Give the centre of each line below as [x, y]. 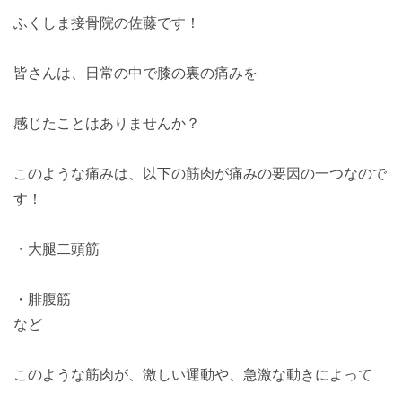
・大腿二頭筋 [57, 249]
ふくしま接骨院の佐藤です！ [107, 23]
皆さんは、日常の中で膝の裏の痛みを [135, 74]
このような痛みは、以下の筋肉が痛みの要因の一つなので [200, 174]
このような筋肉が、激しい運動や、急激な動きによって [193, 375]
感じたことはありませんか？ [107, 124]
